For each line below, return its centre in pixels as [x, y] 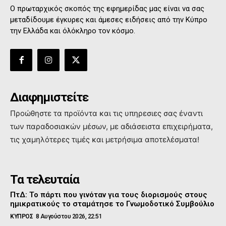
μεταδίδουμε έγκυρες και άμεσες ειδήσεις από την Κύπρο [109, 20]
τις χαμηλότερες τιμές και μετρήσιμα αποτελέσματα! [105, 140]
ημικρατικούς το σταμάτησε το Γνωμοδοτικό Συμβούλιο [112, 204]
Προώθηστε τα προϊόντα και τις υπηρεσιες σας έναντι [106, 114]
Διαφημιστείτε [49, 98]
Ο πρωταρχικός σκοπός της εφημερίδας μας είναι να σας [107, 9]
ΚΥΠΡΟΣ [21, 217]
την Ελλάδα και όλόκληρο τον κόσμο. [73, 31]
